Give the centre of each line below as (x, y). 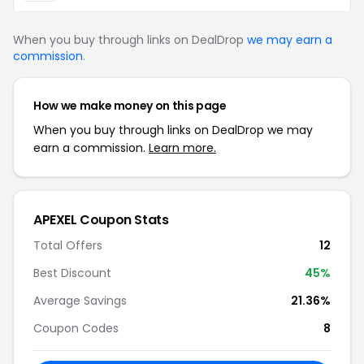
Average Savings (80, 301)
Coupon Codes (76, 328)
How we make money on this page (130, 106)
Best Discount (72, 273)
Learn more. (182, 148)
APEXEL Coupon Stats (101, 220)
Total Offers (68, 245)
